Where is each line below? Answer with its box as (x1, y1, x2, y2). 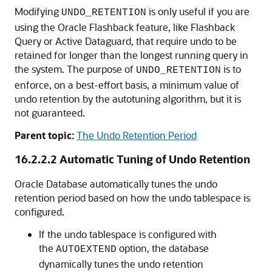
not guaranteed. (15, 106, 85, 119)
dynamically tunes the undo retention (39, 257, 203, 270)
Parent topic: (15, 129, 74, 141)
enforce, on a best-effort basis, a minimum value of (15, 78, 239, 91)
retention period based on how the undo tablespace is (15, 191, 250, 204)
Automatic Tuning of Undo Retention (59, 152, 250, 166)
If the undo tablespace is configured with (39, 228, 217, 240)
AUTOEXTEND (56, 244, 117, 255)
